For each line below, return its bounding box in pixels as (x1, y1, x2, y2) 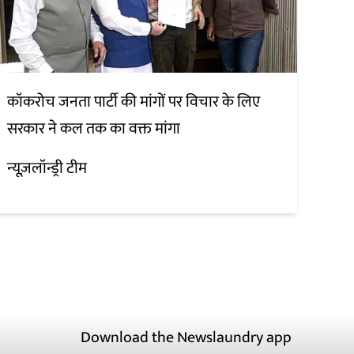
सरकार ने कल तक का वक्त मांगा (7, 115, 184, 143)
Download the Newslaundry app (80, 324, 292, 352)
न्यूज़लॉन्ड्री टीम (7, 155, 88, 183)
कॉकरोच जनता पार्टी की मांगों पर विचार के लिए (7, 88, 261, 116)
